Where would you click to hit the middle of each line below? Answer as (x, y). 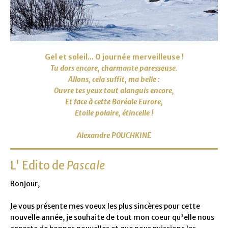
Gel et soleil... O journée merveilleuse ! (114, 57)
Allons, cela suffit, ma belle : (114, 79)
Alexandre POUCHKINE (114, 135)
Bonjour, (25, 183)
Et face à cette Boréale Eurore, (114, 102)
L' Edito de (38, 165)
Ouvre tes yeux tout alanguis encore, (114, 91)
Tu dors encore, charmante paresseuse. (114, 68)
